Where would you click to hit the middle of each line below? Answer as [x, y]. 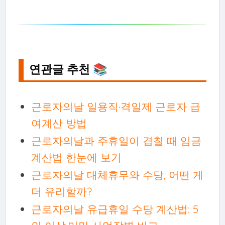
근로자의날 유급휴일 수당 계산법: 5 [115, 209]
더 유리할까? [61, 191]
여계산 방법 [59, 123]
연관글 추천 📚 [69, 69]
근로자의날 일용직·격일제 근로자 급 [116, 106]
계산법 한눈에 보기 [76, 157]
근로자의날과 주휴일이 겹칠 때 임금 [116, 140]
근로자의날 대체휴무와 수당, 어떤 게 [117, 175]
